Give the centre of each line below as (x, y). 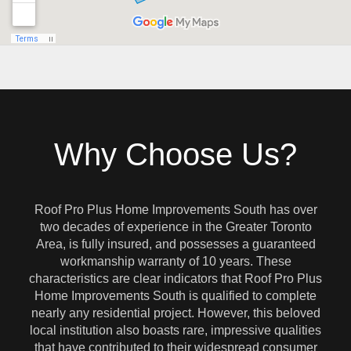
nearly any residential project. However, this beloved (175, 313)
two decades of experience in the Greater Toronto (175, 227)
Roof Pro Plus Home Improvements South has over (175, 210)
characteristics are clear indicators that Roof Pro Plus (175, 279)
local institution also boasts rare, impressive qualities (175, 331)
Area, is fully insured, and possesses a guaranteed (175, 244)
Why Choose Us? (175, 155)
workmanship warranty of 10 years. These (175, 262)
